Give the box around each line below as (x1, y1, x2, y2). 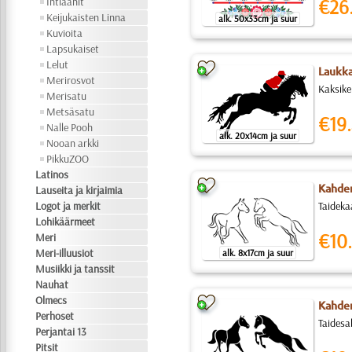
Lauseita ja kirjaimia (35, 183, 123, 197)
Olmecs (35, 293, 68, 307)
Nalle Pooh (46, 120, 93, 134)
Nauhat (35, 277, 69, 291)
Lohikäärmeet (35, 214, 96, 229)
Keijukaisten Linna (46, 10, 126, 24)
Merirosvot (46, 73, 96, 87)
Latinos (35, 167, 69, 181)
